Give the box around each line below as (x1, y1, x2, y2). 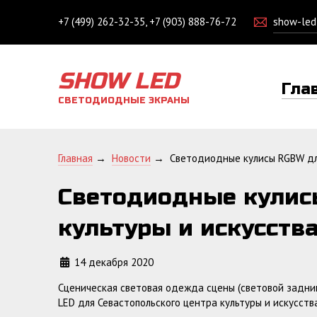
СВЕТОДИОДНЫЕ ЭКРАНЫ (58, 95, 190, 106)
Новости (112, 151, 151, 165)
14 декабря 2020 (74, 255, 154, 269)
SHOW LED (58, 67, 179, 95)
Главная (58, 151, 93, 165)
